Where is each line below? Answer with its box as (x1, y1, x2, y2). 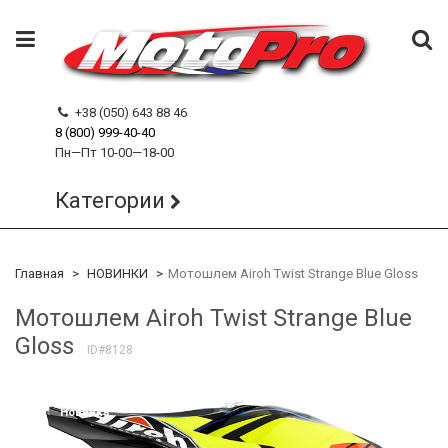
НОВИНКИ (87, 266, 148, 281)
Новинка (59, 406, 109, 419)
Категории (55, 188, 165, 213)
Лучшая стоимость (30, 389, 138, 402)
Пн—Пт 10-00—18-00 (55, 145, 174, 160)
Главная (15, 266, 64, 281)
